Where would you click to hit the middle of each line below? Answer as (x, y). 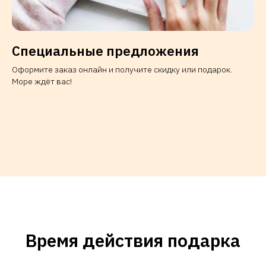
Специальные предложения (105, 50)
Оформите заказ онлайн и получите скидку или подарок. (122, 69)
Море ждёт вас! (42, 81)
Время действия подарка (133, 240)
